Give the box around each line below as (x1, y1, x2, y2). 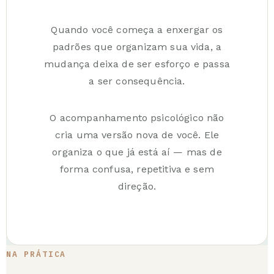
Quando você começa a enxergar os (51, 23, 223, 35)
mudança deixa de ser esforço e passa (44, 57, 230, 70)
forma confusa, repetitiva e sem (60, 163, 214, 175)
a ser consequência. (89, 75, 185, 87)
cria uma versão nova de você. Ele (54, 128, 220, 141)
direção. (117, 180, 157, 192)
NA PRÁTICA (6, 249, 67, 260)
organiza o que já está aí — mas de (52, 146, 222, 158)
